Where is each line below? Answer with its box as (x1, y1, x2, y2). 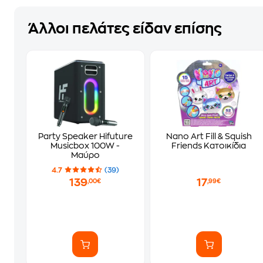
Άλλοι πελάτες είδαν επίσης (28, 22, 222, 36)
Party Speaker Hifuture (38, 132, 133, 140)
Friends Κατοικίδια (171, 141, 247, 150)
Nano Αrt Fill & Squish (166, 132, 252, 140)
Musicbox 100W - (50, 141, 120, 150)
